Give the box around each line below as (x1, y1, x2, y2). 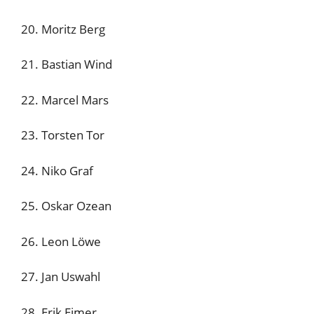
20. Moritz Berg (21, 20, 105, 37)
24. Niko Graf (21, 162, 93, 179)
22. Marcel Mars (21, 91, 109, 108)
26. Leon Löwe (21, 233, 101, 250)
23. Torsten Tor (21, 127, 104, 143)
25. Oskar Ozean (21, 198, 111, 214)
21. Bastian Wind (21, 56, 112, 72)
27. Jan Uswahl (21, 268, 100, 285)
